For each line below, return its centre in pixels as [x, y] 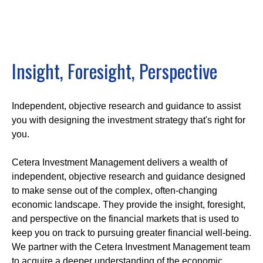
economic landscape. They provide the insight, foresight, [129, 204]
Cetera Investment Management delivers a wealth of [119, 162]
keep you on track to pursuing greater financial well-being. [131, 232]
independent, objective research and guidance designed [129, 176]
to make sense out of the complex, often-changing [114, 190]
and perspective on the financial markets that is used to [125, 218]
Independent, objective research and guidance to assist [126, 106]
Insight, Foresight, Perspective [114, 70]
